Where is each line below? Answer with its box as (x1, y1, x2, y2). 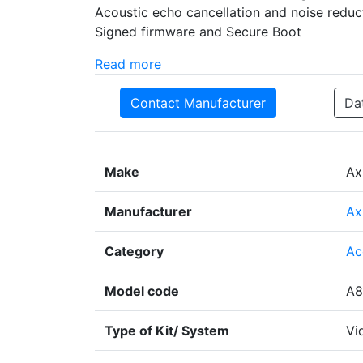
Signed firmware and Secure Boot (95, 23, 301, 41)
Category (105, 243, 164, 260)
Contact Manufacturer (130, 95, 266, 112)
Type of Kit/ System (105, 322, 229, 340)
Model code (105, 283, 179, 300)
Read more (95, 56, 161, 73)
